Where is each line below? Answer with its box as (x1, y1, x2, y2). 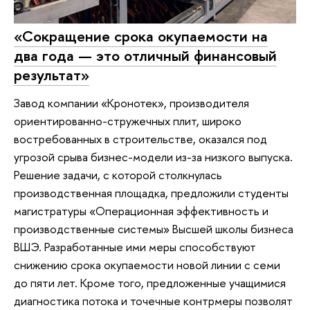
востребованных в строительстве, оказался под (14, 131, 267, 147)
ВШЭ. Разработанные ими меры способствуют (14, 239, 256, 255)
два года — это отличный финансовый (14, 45, 277, 66)
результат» (14, 64, 89, 86)
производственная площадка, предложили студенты (14, 185, 289, 201)
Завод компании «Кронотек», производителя (14, 95, 249, 111)
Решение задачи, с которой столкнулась (14, 167, 222, 183)
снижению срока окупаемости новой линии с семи (14, 257, 280, 273)
